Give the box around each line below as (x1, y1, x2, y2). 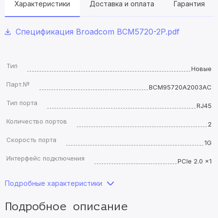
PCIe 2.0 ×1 (178, 157, 212, 165)
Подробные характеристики (5, 179, 102, 187)
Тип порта (6, 99, 37, 107)
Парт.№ (6, 80, 30, 88)
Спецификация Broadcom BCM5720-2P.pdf (16, 27, 180, 36)
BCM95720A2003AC (149, 83, 212, 91)
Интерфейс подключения (6, 154, 85, 162)
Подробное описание (5, 200, 127, 213)
